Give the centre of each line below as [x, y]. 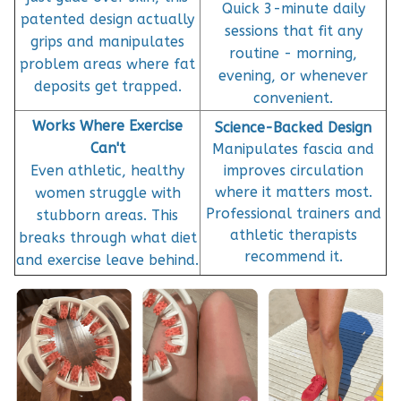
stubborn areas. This [107, 215]
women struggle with [107, 192]
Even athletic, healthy [107, 170]
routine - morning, [293, 53]
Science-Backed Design [293, 127]
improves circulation [293, 170]
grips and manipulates [107, 41]
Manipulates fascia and [293, 149]
